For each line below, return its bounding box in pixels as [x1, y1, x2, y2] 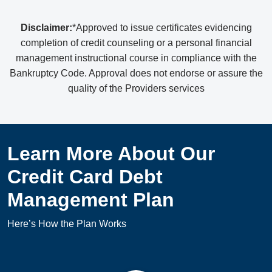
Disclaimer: [20, 22, 72, 33]
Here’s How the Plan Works [7, 219, 126, 229]
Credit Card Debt [7, 166, 163, 188]
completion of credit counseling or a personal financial [20, 38, 252, 49]
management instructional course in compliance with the [15, 53, 257, 64]
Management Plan [7, 189, 174, 211]
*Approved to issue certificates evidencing [72, 22, 252, 33]
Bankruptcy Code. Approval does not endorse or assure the [9, 68, 263, 79]
